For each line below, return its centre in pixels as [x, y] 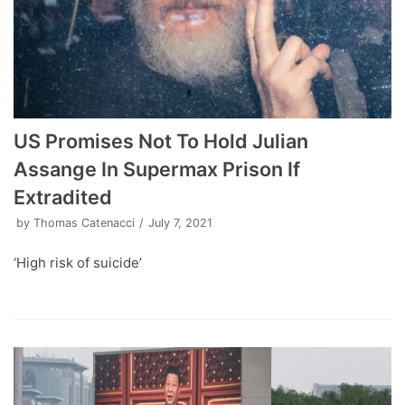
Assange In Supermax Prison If [157, 169]
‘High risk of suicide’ [78, 262]
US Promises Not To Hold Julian [161, 141]
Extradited [63, 197]
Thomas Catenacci [84, 222]
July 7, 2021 [180, 222]
